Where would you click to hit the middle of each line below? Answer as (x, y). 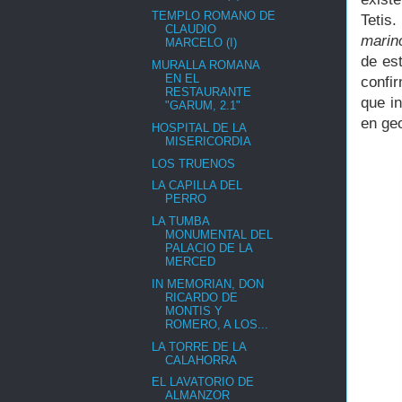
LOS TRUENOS (194, 163)
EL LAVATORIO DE (203, 382)
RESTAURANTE (209, 92)
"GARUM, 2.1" (203, 106)
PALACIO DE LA (209, 249)
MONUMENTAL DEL (219, 235)
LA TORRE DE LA (199, 346)
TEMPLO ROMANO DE (214, 16)
